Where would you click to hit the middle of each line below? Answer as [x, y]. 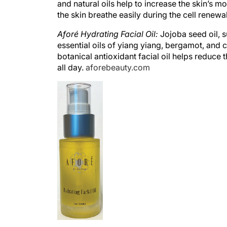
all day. [71, 57]
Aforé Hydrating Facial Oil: [109, 24]
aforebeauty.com [118, 57]
